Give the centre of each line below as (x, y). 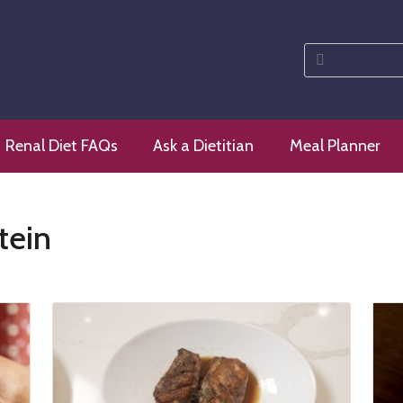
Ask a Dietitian (204, 146)
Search (328, 50)
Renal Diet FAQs (61, 146)
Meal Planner (336, 146)
